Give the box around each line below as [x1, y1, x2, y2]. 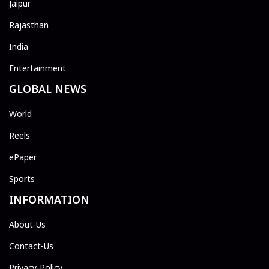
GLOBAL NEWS [9, 81, 86, 96]
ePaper [9, 151, 37, 163]
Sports [9, 172, 35, 184]
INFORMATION [9, 192, 89, 207]
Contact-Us [9, 240, 53, 252]
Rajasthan [9, 19, 49, 31]
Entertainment [9, 62, 66, 74]
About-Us [9, 218, 46, 230]
